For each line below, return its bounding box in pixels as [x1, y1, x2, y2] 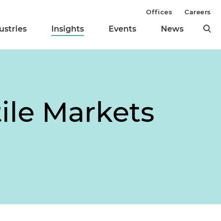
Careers [184, 8, 211, 16]
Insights [51, 24, 84, 34]
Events [109, 24, 136, 34]
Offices [146, 8, 173, 16]
